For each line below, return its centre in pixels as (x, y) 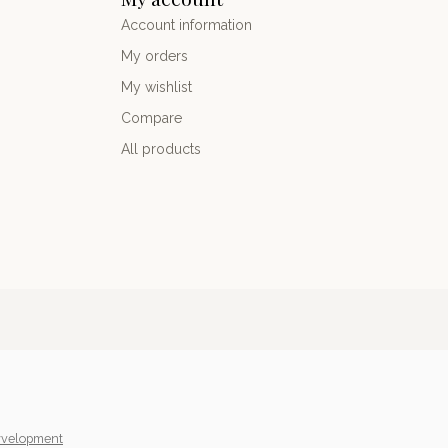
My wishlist (156, 86)
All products (161, 148)
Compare (151, 117)
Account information (186, 24)
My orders (154, 55)
